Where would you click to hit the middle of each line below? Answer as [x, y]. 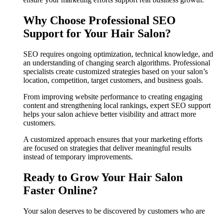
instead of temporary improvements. [78, 157]
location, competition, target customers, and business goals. [113, 80]
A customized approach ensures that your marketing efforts [113, 139]
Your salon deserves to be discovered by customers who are [114, 211]
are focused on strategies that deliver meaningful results [107, 148]
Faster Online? [61, 191]
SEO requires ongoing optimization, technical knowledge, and [118, 54]
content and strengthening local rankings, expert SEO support [117, 106]
